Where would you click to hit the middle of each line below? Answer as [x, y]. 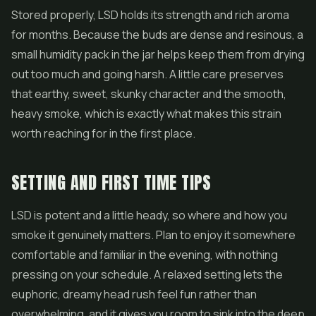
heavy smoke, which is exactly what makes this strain [146, 114]
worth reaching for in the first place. [103, 133]
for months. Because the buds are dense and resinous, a [157, 35]
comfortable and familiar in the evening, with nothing [145, 255]
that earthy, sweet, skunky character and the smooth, [149, 94]
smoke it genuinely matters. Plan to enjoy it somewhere [153, 235]
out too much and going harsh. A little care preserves [147, 74]
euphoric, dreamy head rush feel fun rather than [134, 294]
